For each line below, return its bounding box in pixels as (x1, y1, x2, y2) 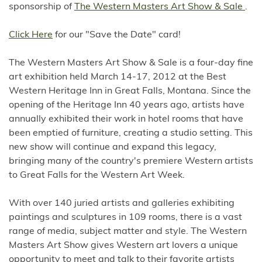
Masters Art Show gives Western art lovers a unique (9, 241, 238, 250)
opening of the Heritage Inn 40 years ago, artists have (9, 101, 244, 110)
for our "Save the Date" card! (53, 30, 181, 40)
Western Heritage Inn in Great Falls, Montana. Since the (9, 87, 251, 96)
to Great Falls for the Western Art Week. (9, 171, 185, 180)
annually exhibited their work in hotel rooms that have (9, 115, 243, 124)
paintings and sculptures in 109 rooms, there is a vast (9, 213, 242, 222)
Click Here (9, 30, 53, 40)
